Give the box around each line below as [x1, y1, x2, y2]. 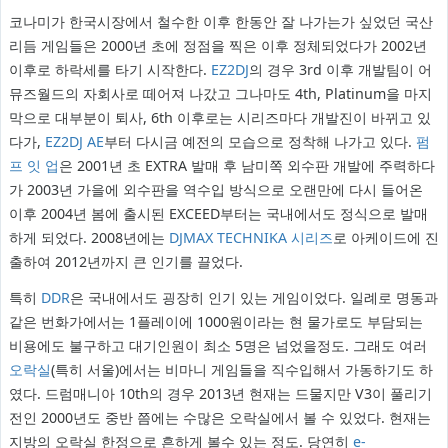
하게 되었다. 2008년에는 [8, 228, 169, 248]
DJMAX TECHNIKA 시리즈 [168, 228, 333, 248]
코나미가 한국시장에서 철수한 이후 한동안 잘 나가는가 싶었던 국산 [8, 12, 433, 32]
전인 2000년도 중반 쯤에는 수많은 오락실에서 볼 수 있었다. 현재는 [8, 408, 431, 428]
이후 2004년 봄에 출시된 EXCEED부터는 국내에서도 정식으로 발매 [8, 204, 428, 224]
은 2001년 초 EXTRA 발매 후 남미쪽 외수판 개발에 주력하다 [58, 156, 435, 176]
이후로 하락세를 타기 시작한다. [8, 60, 211, 80]
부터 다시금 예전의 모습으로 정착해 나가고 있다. [103, 132, 416, 152]
